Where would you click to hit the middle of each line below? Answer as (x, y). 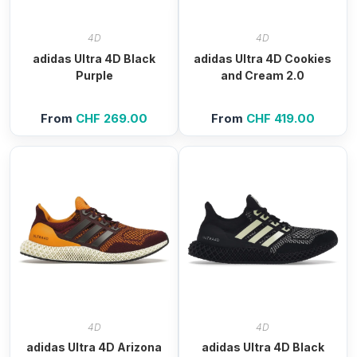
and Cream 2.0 (263, 75)
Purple (94, 75)
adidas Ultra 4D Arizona (94, 347)
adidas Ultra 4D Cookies (263, 58)
